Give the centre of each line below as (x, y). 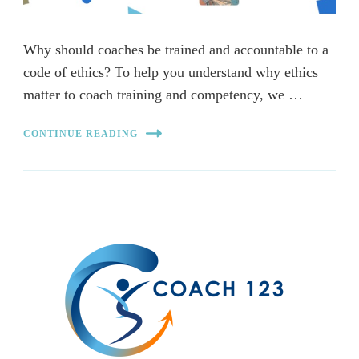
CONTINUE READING (81, 133)
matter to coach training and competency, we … (163, 95)
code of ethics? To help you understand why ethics (171, 73)
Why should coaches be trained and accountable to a (176, 50)
